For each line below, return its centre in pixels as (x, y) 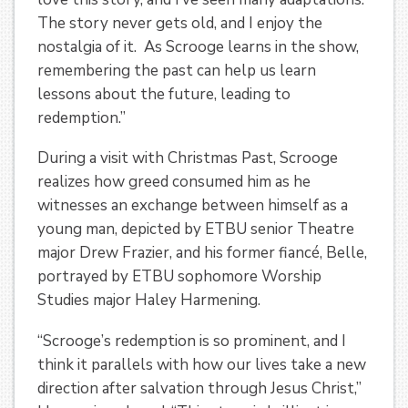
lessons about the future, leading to (164, 94)
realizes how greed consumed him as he (174, 182)
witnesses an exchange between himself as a (193, 206)
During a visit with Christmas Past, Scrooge (188, 158)
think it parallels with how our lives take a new (202, 365)
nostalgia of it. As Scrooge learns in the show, (198, 46)
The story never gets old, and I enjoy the (180, 23)
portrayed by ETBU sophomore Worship (179, 277)
